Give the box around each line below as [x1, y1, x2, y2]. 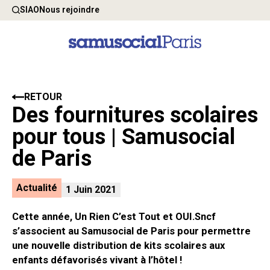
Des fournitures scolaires [12, 102, 258, 128]
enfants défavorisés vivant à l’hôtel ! [12, 254, 182, 266]
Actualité [23, 182, 57, 194]
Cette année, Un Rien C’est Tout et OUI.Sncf [12, 211, 216, 223]
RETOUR [24, 91, 62, 103]
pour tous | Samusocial [12, 124, 235, 150]
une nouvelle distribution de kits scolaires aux [12, 240, 225, 252]
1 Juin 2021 [66, 183, 116, 195]
